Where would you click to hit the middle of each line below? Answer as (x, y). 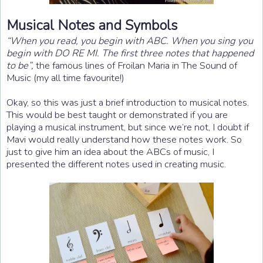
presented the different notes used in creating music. (116, 164)
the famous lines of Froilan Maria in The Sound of (135, 65)
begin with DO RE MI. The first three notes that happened (130, 53)
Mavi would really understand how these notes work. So (124, 139)
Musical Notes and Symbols (92, 25)
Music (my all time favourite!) (65, 77)
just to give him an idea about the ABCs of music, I (110, 151)
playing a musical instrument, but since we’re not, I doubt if (128, 127)
